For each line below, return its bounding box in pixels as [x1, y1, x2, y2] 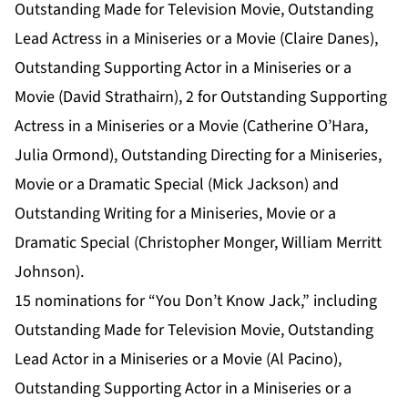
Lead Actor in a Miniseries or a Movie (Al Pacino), [15, 348, 342, 372]
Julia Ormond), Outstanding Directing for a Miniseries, [15, 144, 382, 168]
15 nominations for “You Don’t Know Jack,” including [15, 290, 377, 313]
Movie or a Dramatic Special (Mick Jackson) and [15, 173, 339, 197]
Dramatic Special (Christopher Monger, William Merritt [15, 231, 382, 255]
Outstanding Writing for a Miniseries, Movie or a [15, 202, 336, 226]
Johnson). [15, 260, 84, 284]
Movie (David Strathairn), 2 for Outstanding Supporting [15, 86, 387, 109]
